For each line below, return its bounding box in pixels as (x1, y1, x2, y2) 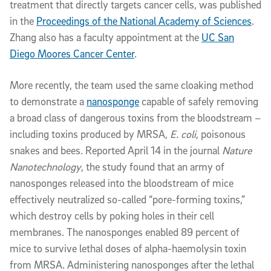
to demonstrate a (10, 95, 87, 108)
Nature (222, 144, 252, 157)
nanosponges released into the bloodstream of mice (10, 177, 233, 189)
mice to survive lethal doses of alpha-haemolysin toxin (10, 242, 246, 255)
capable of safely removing (139, 95, 258, 108)
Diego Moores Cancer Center (10, 47, 134, 60)
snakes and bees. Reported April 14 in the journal (10, 144, 222, 157)
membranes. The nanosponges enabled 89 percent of (10, 226, 240, 238)
